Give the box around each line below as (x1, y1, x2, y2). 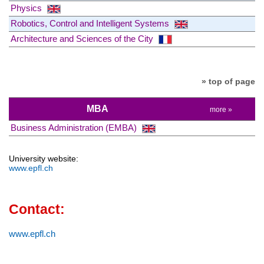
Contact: (9, 202, 65, 217)
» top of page (202, 77, 255, 87)
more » (209, 105, 232, 114)
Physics (11, 3, 44, 14)
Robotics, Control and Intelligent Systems (11, 18, 171, 29)
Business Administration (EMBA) (11, 122, 139, 133)
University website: (9, 153, 78, 163)
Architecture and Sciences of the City (11, 34, 156, 44)
